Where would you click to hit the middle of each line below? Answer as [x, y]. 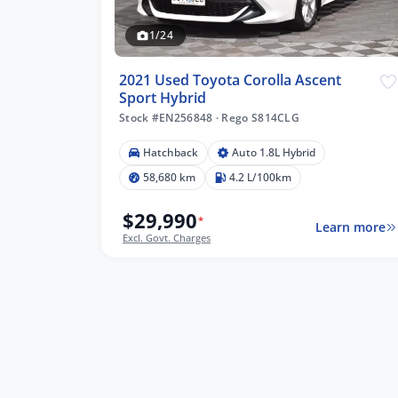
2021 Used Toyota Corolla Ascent [230, 80]
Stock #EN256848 [167, 118]
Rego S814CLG [259, 118]
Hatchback [171, 153]
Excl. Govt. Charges [167, 238]
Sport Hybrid [163, 98]
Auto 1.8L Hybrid [274, 153]
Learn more [350, 227]
